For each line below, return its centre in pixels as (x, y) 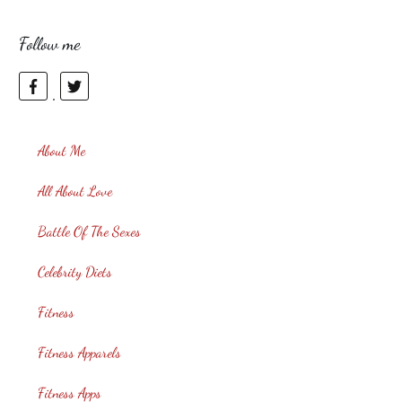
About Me (61, 151)
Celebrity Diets (75, 272)
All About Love (75, 191)
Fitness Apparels (79, 353)
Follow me (52, 44)
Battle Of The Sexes (89, 232)
